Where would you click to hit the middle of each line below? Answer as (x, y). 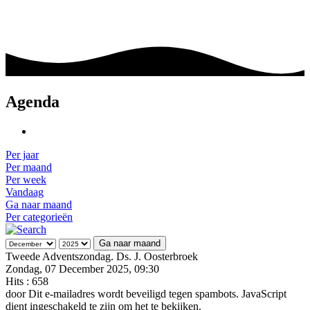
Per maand (29, 167)
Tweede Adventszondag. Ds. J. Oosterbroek (102, 256)
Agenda (33, 102)
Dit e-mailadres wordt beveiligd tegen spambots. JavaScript (157, 294)
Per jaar (22, 155)
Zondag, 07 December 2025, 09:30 (82, 269)
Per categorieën (39, 217)
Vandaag (25, 192)
